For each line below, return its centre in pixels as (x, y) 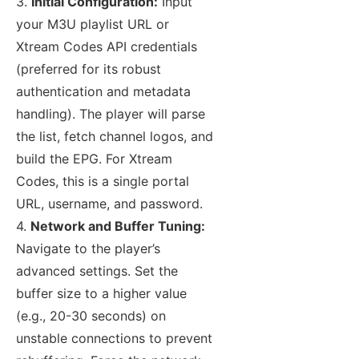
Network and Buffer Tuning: (118, 226)
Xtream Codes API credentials (107, 47)
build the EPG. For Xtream (94, 159)
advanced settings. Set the (97, 271)
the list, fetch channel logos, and (115, 137)
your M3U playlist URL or (93, 24)
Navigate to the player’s (88, 249)
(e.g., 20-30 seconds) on (91, 316)
